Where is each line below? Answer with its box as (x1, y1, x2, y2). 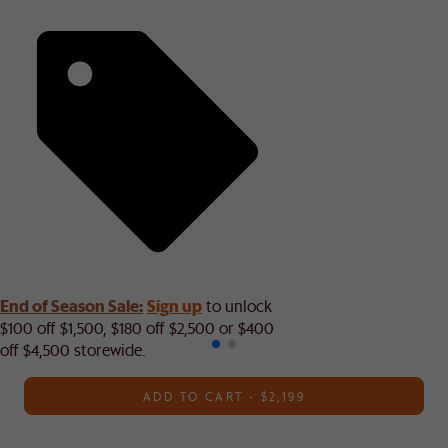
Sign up (147, 293, 202, 316)
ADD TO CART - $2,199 (143, 387, 305, 404)
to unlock (202, 294, 272, 316)
